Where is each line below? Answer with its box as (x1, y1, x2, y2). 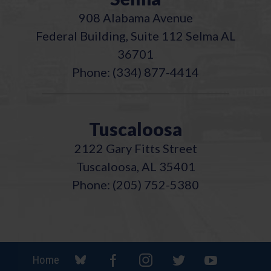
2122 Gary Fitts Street (74, 140, 197, 155)
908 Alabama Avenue (78, 10, 193, 25)
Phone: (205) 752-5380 (72, 177, 199, 192)
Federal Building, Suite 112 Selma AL (35, 28, 236, 43)
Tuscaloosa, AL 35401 (76, 158, 195, 174)
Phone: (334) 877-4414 (72, 64, 199, 79)
